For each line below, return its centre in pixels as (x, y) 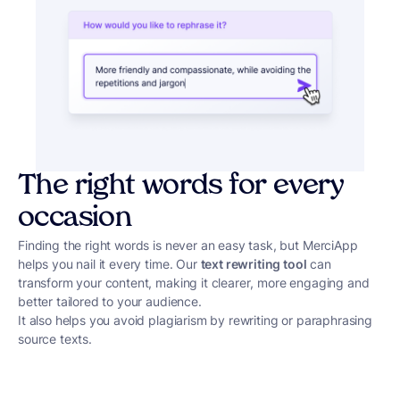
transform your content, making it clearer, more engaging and (194, 282)
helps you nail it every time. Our (109, 263)
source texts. (55, 338)
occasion (75, 219)
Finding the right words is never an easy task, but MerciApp (188, 245)
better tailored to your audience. (110, 301)
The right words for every (181, 187)
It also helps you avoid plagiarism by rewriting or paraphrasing (195, 320)
